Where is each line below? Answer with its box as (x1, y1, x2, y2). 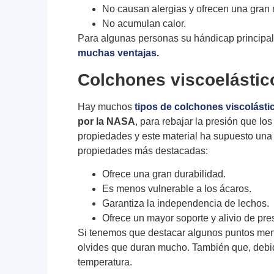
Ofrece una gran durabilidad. (102, 169, 226, 180)
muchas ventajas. (78, 48, 160, 59)
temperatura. (78, 257, 133, 268)
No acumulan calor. (102, 18, 187, 29)
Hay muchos (78, 101, 135, 112)
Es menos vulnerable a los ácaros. (102, 183, 252, 194)
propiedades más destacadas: (78, 145, 209, 156)
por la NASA (78, 116, 136, 127)
